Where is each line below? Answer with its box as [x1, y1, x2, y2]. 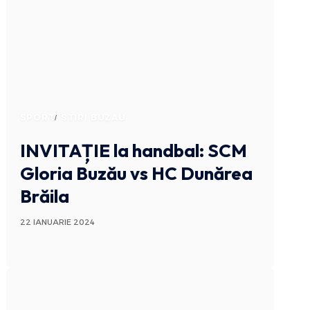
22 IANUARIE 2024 [19, 217, 95, 227]
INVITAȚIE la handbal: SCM [19, 138, 247, 162]
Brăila [19, 184, 69, 208]
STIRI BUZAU [60, 111, 126, 122]
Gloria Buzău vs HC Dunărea [19, 161, 253, 185]
